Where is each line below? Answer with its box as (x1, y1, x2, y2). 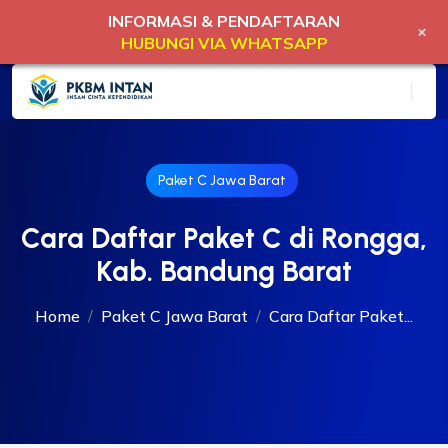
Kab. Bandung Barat (96, 253, 352, 288)
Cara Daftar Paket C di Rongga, (21, 220, 427, 255)
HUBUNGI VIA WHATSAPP (120, 33, 328, 53)
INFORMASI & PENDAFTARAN (108, 11, 340, 31)
